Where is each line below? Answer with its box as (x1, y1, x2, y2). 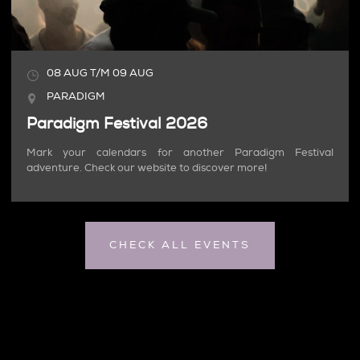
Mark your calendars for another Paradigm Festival (27, 145, 333, 159)
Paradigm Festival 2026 (27, 114, 208, 134)
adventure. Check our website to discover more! (27, 161, 268, 174)
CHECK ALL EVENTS (109, 238, 251, 252)
